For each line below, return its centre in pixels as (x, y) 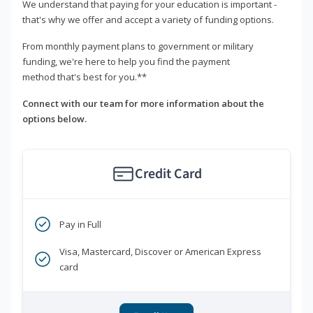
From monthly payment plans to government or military (138, 46)
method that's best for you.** (85, 77)
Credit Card (168, 174)
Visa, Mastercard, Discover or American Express (160, 252)
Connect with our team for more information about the (143, 104)
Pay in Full (80, 225)
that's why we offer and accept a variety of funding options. (148, 20)
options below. (54, 119)
